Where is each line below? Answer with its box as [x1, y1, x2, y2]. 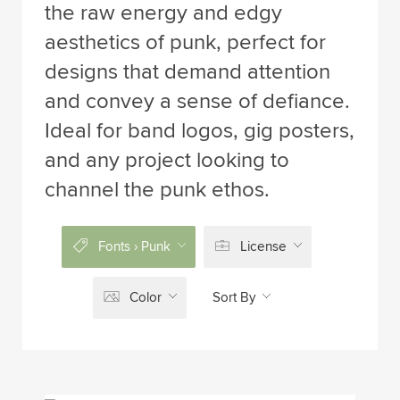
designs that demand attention [45, 59, 330, 85]
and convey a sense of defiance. [45, 88, 350, 114]
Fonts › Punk [98, 238, 171, 255]
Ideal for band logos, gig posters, [45, 118, 354, 144]
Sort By [212, 289, 255, 306]
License [240, 238, 287, 255]
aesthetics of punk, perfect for [45, 29, 326, 55]
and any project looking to [45, 147, 289, 173]
